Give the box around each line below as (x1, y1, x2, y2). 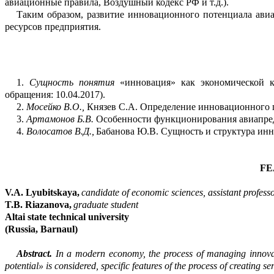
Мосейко (26, 102, 61, 113)
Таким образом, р (16, 9, 92, 20)
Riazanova (25, 199, 69, 210)
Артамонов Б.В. (26, 114, 94, 125)
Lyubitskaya (26, 187, 77, 198)
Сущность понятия (29, 77, 114, 88)
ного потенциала (179, 9, 252, 20)
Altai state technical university (5, 212, 129, 223)
